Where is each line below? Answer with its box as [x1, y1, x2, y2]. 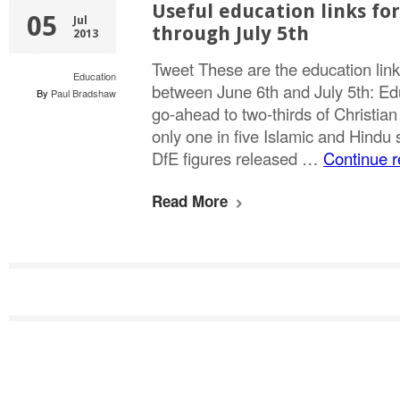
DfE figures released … [152, 146, 323, 170]
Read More [152, 190, 232, 212]
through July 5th [152, 22, 309, 45]
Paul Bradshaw [51, 86, 116, 100]
